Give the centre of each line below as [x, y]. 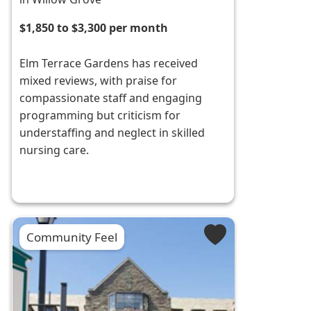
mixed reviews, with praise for [99, 81]
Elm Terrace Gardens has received [109, 64]
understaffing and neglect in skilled [112, 133]
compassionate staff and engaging [111, 98]
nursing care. [54, 150]
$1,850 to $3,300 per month [94, 28]
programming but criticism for [100, 116]
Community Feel [72, 237]
